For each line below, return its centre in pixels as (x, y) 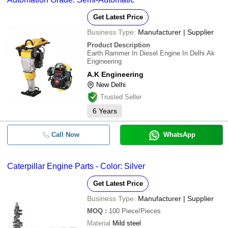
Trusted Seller (121, 97)
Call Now (65, 135)
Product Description (119, 45)
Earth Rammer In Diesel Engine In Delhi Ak (151, 53)
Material (99, 223)
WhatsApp (179, 135)
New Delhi (111, 85)
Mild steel (127, 223)
